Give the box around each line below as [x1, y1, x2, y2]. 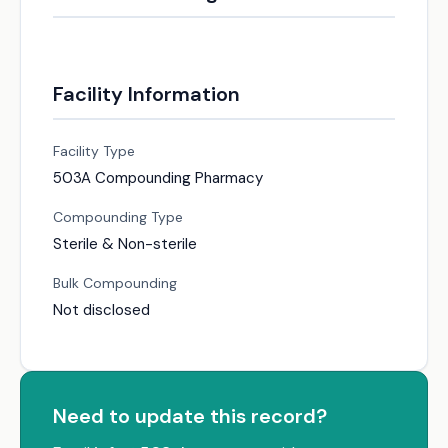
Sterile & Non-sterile [53, 234, 197, 254]
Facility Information [53, 81, 240, 107]
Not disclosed [53, 300, 150, 320]
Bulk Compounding [53, 274, 177, 292]
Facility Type [53, 142, 135, 160]
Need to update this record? [53, 403, 327, 429]
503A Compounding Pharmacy [53, 168, 263, 188]
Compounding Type [53, 208, 183, 226]
